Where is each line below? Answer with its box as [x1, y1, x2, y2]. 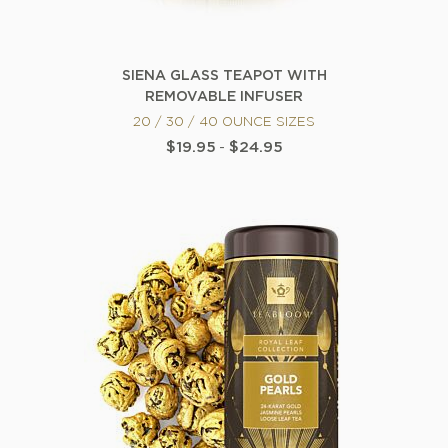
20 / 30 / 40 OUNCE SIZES [133, 117, 315, 129]
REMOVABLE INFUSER [145, 91, 303, 104]
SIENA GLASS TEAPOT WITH [121, 70, 327, 83]
